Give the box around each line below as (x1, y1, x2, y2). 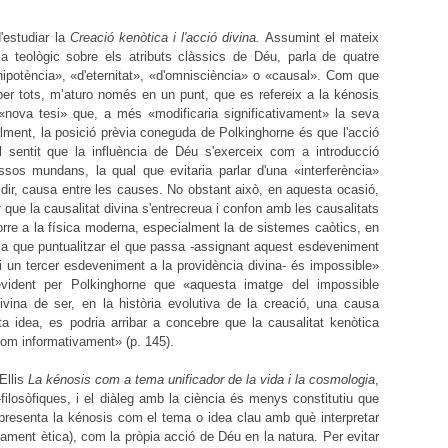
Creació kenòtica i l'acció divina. (69, 30, 261, 46)
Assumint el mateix (260, 30, 379, 46)
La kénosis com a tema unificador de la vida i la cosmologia (28, 372, 375, 388)
